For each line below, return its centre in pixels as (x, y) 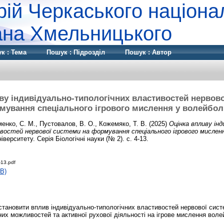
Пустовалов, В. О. (67, 123)
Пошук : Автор (148, 52)
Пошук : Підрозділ (76, 52)
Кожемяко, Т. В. (123, 123)
